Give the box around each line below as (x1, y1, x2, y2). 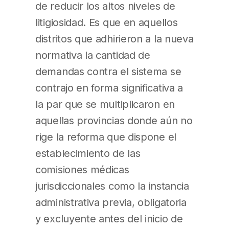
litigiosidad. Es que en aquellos (35, 15, 178, 29)
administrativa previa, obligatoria (35, 195, 187, 209)
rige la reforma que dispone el (35, 130, 176, 143)
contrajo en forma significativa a (35, 81, 184, 94)
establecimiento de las (35, 146, 141, 159)
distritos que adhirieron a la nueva (35, 32, 194, 45)
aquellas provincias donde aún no (35, 113, 193, 127)
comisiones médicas (35, 163, 129, 176)
